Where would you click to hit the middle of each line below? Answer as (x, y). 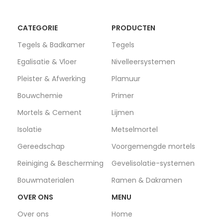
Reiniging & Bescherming (60, 163)
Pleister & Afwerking (52, 78)
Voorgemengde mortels (153, 146)
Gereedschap (41, 146)
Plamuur (126, 78)
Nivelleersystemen (143, 61)
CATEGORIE (38, 28)
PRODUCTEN (133, 28)
